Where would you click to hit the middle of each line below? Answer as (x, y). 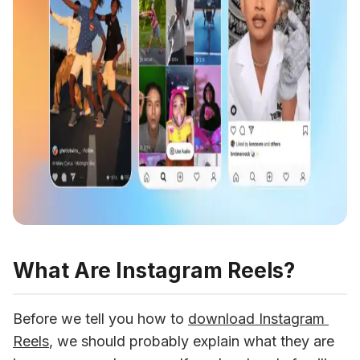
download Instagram (256, 319)
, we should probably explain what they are (192, 341)
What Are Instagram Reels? (154, 270)
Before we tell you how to (100, 319)
